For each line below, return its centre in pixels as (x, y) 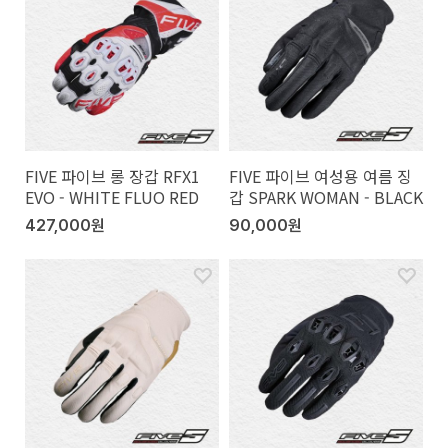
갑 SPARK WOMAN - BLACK (326, 196)
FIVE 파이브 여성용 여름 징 (320, 175)
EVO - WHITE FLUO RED (112, 196)
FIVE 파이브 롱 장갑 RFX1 (112, 175)
